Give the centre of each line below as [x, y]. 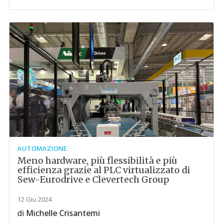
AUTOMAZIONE [42, 148]
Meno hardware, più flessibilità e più [98, 160]
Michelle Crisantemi [63, 213]
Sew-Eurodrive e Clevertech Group [94, 179]
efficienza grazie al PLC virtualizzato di [104, 170]
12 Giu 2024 [35, 199]
